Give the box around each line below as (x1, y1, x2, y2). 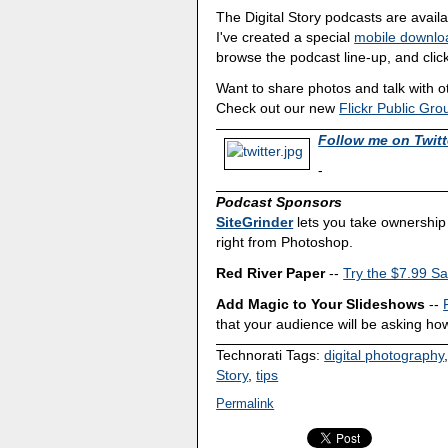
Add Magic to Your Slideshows (216, 295, 426, 312)
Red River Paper (216, 264, 326, 281)
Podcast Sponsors (216, 194, 343, 211)
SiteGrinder (216, 214, 294, 231)
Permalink (216, 396, 275, 412)
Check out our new (216, 100, 340, 117)
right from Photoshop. (216, 234, 354, 251)
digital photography (324, 347, 445, 364)
